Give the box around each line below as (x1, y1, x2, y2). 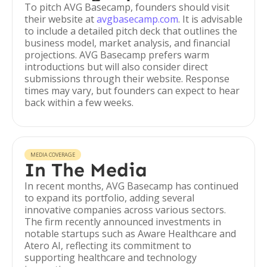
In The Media (24, 159, 147, 181)
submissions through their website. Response (24, 72, 229, 85)
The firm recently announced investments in (24, 215, 221, 228)
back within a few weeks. (24, 96, 133, 109)
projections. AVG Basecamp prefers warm (24, 48, 209, 61)
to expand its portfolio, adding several (24, 191, 194, 204)
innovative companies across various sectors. (24, 203, 226, 216)
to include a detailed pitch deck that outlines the (24, 24, 237, 38)
